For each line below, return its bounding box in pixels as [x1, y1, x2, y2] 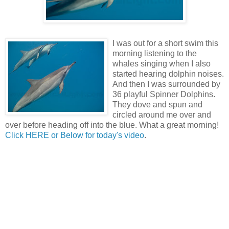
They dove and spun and [112, 100, 202, 109]
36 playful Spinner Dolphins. [112, 90, 215, 99]
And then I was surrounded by [112, 80, 220, 88]
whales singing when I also [112, 59, 211, 68]
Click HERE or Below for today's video [5, 131, 144, 140]
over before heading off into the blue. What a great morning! [5, 121, 219, 129]
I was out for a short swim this [112, 39, 218, 48]
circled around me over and [112, 110, 211, 119]
